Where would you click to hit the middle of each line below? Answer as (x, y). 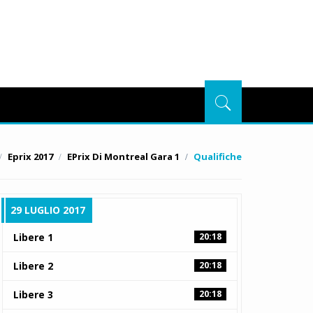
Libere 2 (33, 266)
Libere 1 (33, 237)
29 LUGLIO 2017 (48, 210)
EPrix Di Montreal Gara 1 (123, 156)
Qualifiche (218, 156)
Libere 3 (33, 294)
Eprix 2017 (30, 156)
